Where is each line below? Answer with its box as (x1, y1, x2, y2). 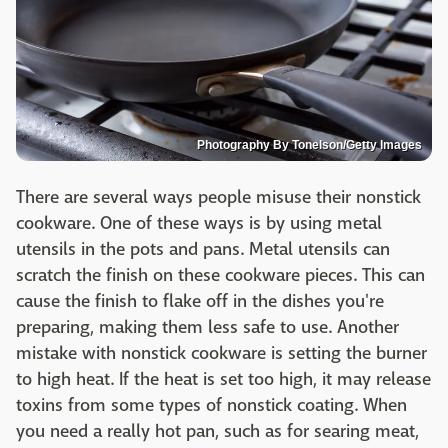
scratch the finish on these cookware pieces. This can (16, 263, 425, 287)
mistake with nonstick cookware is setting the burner (16, 341, 427, 365)
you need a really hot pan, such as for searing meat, (16, 419, 419, 443)
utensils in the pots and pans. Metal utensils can (16, 237, 390, 261)
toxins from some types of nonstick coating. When (16, 393, 407, 417)
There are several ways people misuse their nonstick (16, 185, 421, 209)
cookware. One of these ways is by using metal (16, 211, 382, 235)
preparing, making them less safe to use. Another (16, 315, 399, 339)
